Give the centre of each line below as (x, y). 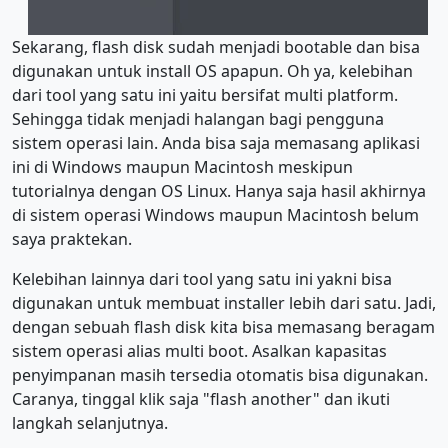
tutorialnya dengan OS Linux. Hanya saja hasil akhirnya (219, 191)
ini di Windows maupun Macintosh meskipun (182, 167)
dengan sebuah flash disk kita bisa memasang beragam (223, 327)
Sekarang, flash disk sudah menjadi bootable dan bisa (216, 47)
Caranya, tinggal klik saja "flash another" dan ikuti (201, 399)
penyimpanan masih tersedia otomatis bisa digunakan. (220, 375)
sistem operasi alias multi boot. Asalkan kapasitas (199, 351)
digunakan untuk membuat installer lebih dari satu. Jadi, (224, 303)
